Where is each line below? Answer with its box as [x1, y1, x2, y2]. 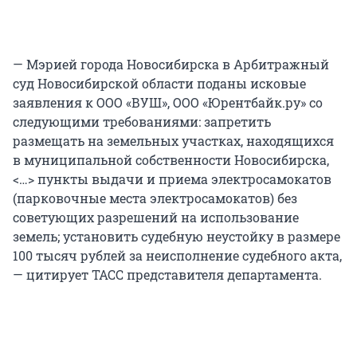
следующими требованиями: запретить [13, 113, 271, 131]
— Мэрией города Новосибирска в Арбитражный [13, 56, 329, 73]
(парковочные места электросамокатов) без [13, 190, 297, 207]
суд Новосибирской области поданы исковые [13, 75, 306, 92]
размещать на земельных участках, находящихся [13, 132, 334, 150]
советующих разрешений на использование [13, 209, 299, 226]
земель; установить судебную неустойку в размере [13, 228, 340, 245]
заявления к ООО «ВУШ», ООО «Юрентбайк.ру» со [13, 94, 323, 112]
